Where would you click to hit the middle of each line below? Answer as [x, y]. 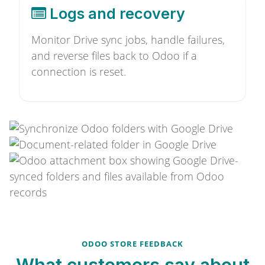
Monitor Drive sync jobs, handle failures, [128, 40]
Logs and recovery [116, 14]
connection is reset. [79, 72]
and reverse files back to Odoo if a [114, 56]
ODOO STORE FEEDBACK [132, 244]
